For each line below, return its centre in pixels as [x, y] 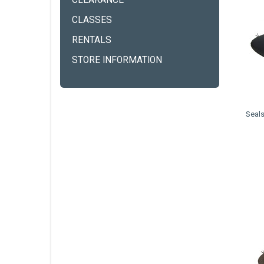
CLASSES [92, 20]
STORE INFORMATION [117, 60]
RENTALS [92, 40]
